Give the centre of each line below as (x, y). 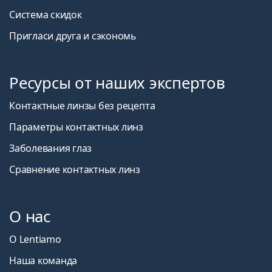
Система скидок (46, 15)
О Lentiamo (35, 240)
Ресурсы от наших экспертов (117, 83)
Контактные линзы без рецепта (82, 106)
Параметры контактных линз (76, 127)
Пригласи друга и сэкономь (73, 36)
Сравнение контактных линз (75, 170)
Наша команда (43, 261)
